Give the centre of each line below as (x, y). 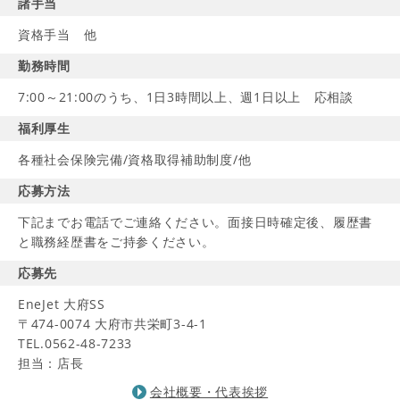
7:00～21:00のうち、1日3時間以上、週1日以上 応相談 (186, 97)
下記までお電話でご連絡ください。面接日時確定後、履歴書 (195, 222)
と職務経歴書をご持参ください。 (117, 242)
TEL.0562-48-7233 (75, 343)
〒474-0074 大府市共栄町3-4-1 (112, 324)
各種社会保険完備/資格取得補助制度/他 (135, 159)
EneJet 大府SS (62, 304)
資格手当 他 (58, 34)
